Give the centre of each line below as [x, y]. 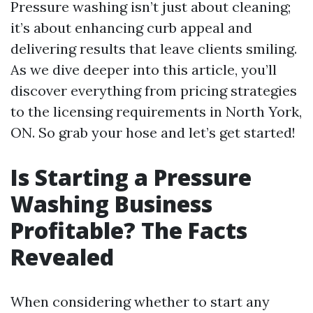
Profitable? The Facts [129, 230]
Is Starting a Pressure [131, 177]
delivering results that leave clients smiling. [154, 49]
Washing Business [111, 204]
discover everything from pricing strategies [154, 90]
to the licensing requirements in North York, [156, 111]
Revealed [62, 257]
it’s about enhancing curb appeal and [131, 28]
